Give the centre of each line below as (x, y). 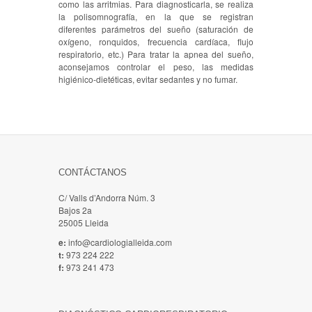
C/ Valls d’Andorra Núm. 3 (107, 198)
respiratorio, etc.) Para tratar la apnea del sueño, (156, 54)
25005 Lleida (84, 223)
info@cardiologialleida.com (120, 242)
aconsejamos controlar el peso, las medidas (156, 67)
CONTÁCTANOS (93, 173)
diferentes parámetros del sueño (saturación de (156, 29)
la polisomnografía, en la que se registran (156, 17)
